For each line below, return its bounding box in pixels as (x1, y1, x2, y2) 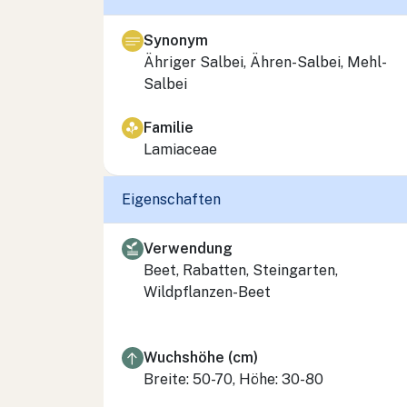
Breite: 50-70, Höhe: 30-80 (144, 370, 323, 388)
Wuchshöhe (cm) (144, 348, 258, 366)
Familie (144, 118, 194, 136)
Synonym (144, 31, 208, 49)
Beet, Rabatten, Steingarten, (144, 261, 338, 279)
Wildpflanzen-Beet (144, 283, 271, 301)
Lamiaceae (144, 140, 217, 158)
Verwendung (144, 239, 233, 257)
